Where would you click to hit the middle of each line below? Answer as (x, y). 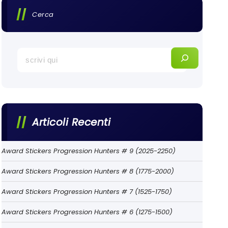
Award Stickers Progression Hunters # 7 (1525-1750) (87, 191)
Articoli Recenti (72, 122)
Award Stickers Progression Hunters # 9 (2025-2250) (89, 151)
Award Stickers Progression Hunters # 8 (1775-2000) (88, 171)
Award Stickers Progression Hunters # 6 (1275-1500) (87, 212)
